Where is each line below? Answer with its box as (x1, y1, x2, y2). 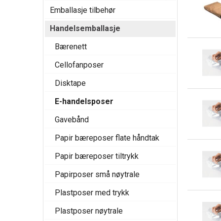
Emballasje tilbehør (50, 5, 115, 15)
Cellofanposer (55, 60, 104, 70)
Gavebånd (55, 115, 89, 124)
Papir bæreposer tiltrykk (55, 151, 139, 161)
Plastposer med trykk (55, 188, 129, 197)
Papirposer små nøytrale (55, 170, 140, 179)
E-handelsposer (55, 97, 113, 106)
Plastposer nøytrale (55, 206, 123, 216)
